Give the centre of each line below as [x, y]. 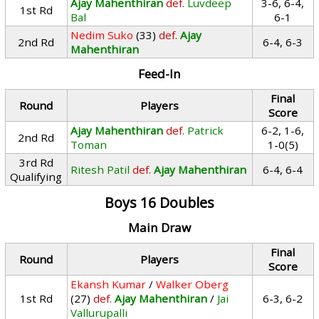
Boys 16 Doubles [159, 203]
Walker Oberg [193, 284]
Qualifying [36, 177]
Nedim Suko [102, 35]
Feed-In [159, 74]
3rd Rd [36, 162]
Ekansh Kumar [109, 284]
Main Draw [159, 228]
